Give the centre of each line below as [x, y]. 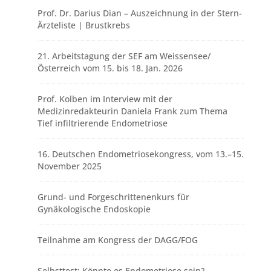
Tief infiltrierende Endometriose [102, 123]
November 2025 [69, 166]
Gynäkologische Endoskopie [94, 209]
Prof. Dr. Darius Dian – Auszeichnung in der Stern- [139, 13]
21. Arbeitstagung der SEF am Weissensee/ [124, 56]
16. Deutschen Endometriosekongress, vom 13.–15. [140, 154]
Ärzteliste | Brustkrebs [83, 25]
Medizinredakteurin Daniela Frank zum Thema [132, 111]
